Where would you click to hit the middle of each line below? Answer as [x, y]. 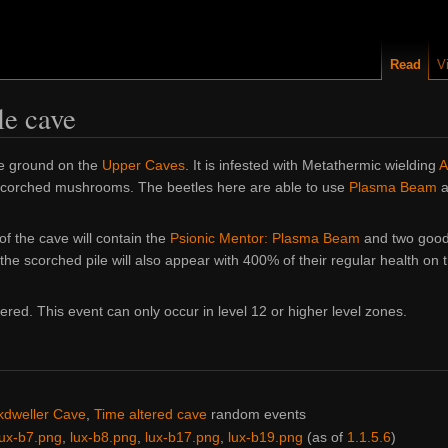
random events [256, 413]
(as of [324, 437]
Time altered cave [150, 413]
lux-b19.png [265, 437]
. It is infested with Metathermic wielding [312, 165]
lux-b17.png [182, 437]
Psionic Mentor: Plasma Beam [265, 238]
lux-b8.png [103, 437]
